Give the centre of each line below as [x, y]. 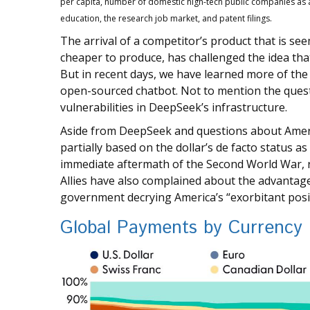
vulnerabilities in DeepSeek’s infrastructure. [174, 108]
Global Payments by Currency [181, 228]
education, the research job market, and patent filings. [166, 19]
